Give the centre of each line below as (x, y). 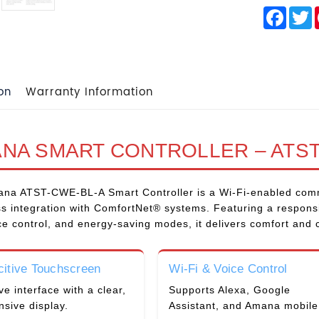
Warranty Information (89, 92)
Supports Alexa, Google (230, 289)
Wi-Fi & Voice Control (228, 268)
